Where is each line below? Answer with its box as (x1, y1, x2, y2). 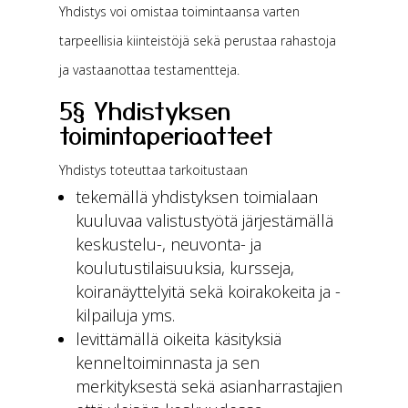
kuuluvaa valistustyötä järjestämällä (75, 209, 333, 231)
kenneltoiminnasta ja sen (75, 352, 260, 373)
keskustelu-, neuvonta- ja (75, 233, 261, 255)
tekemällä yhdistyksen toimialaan (75, 186, 318, 208)
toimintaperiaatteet (58, 117, 273, 152)
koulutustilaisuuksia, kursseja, (75, 257, 294, 279)
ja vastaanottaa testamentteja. (58, 61, 240, 78)
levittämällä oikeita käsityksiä (75, 328, 281, 350)
